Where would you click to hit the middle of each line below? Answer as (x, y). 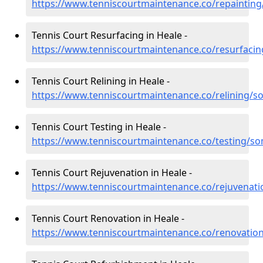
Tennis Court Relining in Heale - (101, 81)
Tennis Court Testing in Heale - (99, 127)
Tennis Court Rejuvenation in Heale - (112, 173)
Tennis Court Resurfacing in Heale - (109, 35)
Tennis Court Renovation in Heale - (108, 218)
